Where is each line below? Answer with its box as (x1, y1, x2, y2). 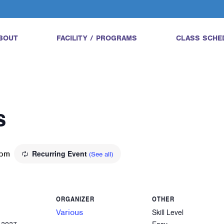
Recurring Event (32, 148, 89, 158)
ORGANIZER (56, 194, 94, 203)
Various (56, 207, 83, 217)
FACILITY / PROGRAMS (56, 33, 137, 42)
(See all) (89, 150, 113, 158)
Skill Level (152, 207, 183, 217)
